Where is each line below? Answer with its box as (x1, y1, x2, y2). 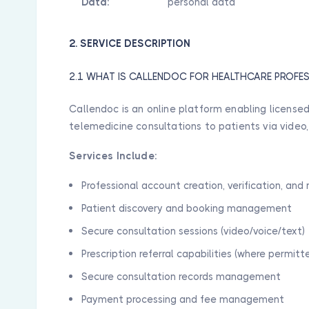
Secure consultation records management (81, 271, 281, 282)
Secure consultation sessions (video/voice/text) (81, 226, 306, 237)
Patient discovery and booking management (81, 203, 292, 214)
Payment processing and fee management (81, 294, 285, 305)
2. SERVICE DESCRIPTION (69, 38, 191, 49)
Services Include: (69, 150, 157, 161)
